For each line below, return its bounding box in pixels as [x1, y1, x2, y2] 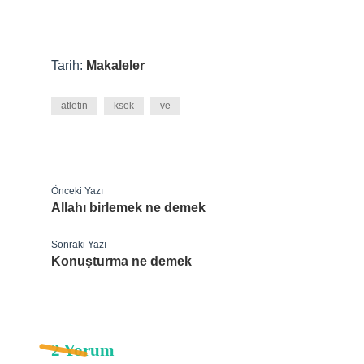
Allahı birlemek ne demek [51, 201, 206, 214]
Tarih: [51, 58, 86, 72]
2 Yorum [51, 340, 115, 360]
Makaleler [86, 58, 145, 72]
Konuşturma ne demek [51, 254, 192, 268]
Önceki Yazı [51, 185, 103, 197]
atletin [61, 100, 88, 111]
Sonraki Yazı [51, 239, 106, 250]
